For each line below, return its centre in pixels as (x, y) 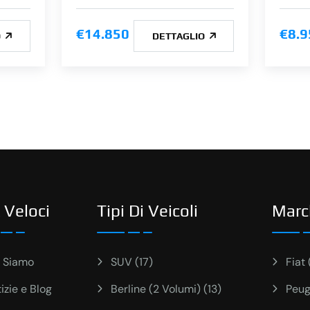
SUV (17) (131, 262)
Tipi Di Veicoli (147, 211)
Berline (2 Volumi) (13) (166, 289)
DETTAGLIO (179, 36)
